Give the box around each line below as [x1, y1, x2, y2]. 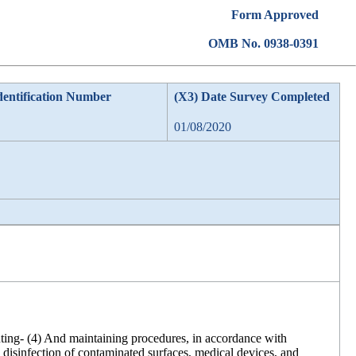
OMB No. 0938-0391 [207, 37, 319, 50]
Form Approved [230, 8, 319, 21]
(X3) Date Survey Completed [174, 90, 330, 103]
